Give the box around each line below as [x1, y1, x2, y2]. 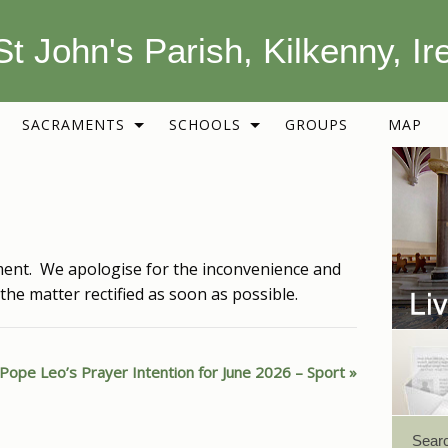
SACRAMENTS [21, 115, 125, 135]
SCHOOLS [168, 115, 241, 135]
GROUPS [284, 115, 348, 135]
